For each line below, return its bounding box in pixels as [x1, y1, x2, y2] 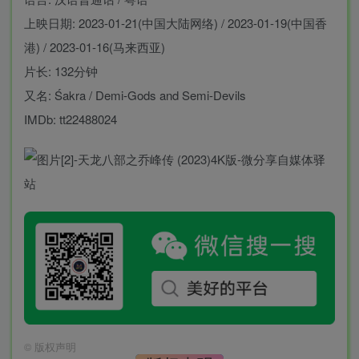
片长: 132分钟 [24, 62, 98, 79]
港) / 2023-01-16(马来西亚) [24, 38, 165, 55]
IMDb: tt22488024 [24, 110, 117, 127]
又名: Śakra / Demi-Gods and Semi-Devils [24, 86, 246, 103]
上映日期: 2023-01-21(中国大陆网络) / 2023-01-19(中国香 [24, 14, 327, 31]
